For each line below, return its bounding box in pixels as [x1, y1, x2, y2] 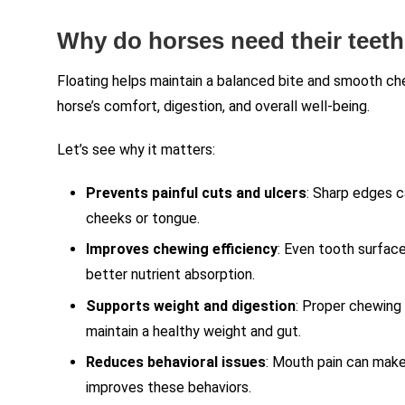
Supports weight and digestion [86, 297, 297, 315]
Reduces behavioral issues [86, 353, 267, 372]
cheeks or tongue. [86, 210, 201, 228]
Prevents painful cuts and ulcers [86, 184, 307, 202]
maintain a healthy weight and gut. [86, 322, 302, 340]
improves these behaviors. [86, 379, 252, 397]
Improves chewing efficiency [86, 240, 278, 259]
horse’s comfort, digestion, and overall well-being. [57, 98, 371, 116]
